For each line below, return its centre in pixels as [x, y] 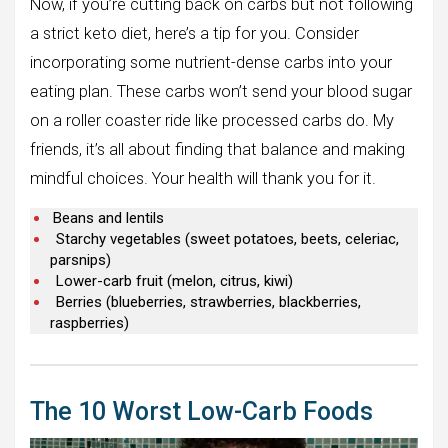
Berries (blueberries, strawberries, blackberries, [208, 302]
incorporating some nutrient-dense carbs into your [211, 63]
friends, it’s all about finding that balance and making [217, 150]
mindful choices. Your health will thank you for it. [203, 179]
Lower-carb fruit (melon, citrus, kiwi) [174, 281]
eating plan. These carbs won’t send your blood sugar [221, 92]
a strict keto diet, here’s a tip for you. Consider [194, 34]
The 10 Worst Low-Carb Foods [201, 412]
